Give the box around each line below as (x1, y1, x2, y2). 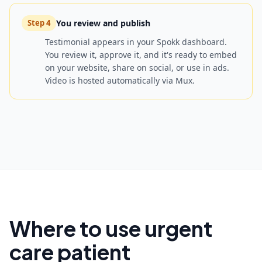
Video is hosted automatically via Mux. (45, 75, 195, 86)
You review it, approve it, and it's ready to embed (45, 49, 237, 60)
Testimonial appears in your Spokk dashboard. (45, 36, 227, 47)
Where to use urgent (9, 215, 212, 242)
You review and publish (56, 17, 150, 29)
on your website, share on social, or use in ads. (45, 62, 229, 73)
